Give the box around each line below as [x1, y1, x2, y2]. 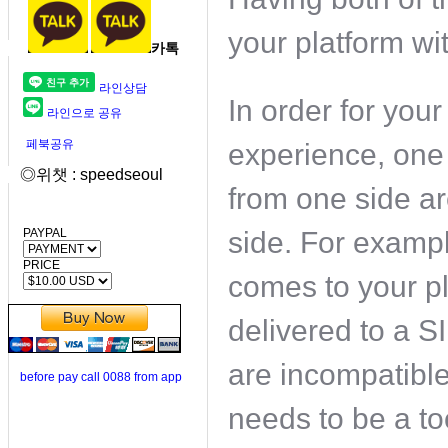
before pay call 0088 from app [20, 370, 182, 384]
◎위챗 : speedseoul [8, 166, 163, 183]
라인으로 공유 [47, 106, 122, 120]
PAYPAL [8, 226, 67, 240]
